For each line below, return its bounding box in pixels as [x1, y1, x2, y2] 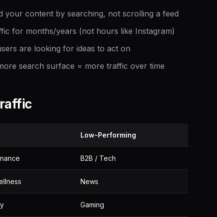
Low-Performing [80, 131, 136, 139]
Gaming [80, 201, 104, 209]
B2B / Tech [80, 154, 116, 162]
